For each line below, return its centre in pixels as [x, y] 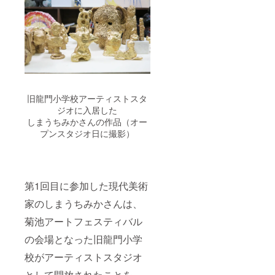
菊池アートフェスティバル [83, 222]
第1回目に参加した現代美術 [86, 186]
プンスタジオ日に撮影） [87, 134]
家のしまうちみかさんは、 [83, 204]
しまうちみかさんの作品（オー [87, 122]
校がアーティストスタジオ [83, 257]
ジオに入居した [87, 110]
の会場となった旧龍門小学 [83, 239]
